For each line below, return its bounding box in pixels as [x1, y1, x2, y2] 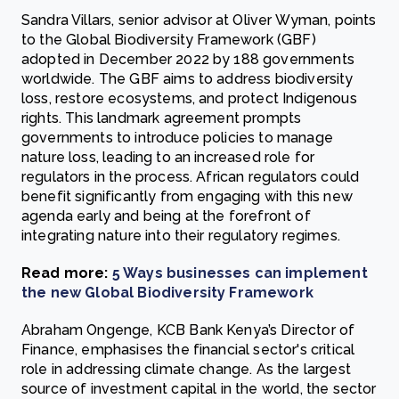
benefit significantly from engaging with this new [21, 188, 353, 205]
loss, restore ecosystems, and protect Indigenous [21, 90, 357, 107]
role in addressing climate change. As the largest [21, 361, 351, 378]
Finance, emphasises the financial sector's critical [21, 341, 355, 358]
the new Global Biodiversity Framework [21, 284, 313, 301]
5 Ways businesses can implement [111, 265, 368, 281]
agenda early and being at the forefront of [21, 208, 311, 224]
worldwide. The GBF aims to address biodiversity [21, 70, 354, 87]
